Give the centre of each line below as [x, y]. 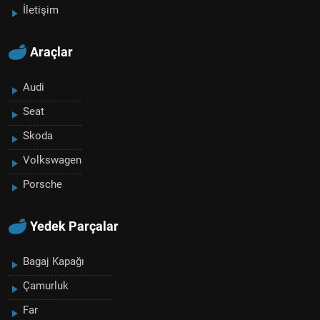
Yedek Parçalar [74, 226]
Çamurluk [46, 286]
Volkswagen [52, 160]
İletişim [41, 10]
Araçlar [51, 52]
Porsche [42, 185]
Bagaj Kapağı [54, 262]
